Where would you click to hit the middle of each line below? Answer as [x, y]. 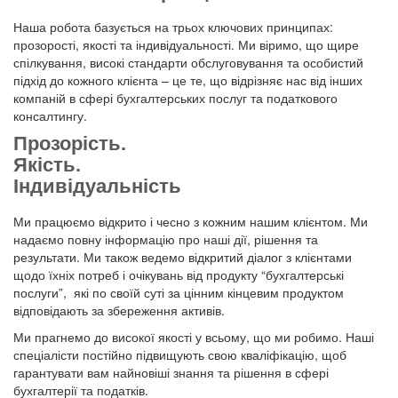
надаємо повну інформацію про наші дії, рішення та [166, 239]
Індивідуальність [97, 187]
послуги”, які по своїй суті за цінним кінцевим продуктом [179, 293]
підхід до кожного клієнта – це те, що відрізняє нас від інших [188, 80]
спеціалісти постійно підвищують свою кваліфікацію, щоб [180, 355]
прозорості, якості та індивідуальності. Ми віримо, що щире [186, 45]
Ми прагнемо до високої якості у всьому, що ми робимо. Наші [194, 337]
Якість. [50, 165]
